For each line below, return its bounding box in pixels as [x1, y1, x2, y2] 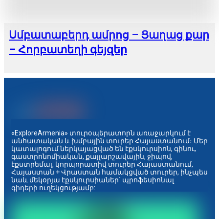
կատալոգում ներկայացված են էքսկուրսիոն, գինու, [11, 144, 196, 153]
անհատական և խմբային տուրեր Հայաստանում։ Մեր [11, 136, 208, 145]
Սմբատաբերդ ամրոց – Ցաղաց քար [9, 28, 209, 41]
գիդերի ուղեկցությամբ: [11, 183, 95, 192]
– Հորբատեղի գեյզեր [9, 43, 127, 56]
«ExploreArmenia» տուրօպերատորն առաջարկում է [11, 129, 191, 137]
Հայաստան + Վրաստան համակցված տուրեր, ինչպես [11, 168, 208, 176]
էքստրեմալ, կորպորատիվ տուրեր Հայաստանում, [11, 160, 193, 168]
